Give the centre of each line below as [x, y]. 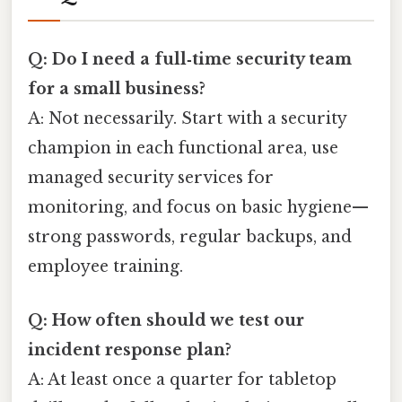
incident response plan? [130, 350]
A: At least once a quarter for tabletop [182, 379]
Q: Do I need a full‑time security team [190, 60]
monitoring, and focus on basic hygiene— [198, 208]
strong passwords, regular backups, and [190, 237]
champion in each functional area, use [183, 149]
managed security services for [151, 178]
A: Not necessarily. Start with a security [187, 119]
